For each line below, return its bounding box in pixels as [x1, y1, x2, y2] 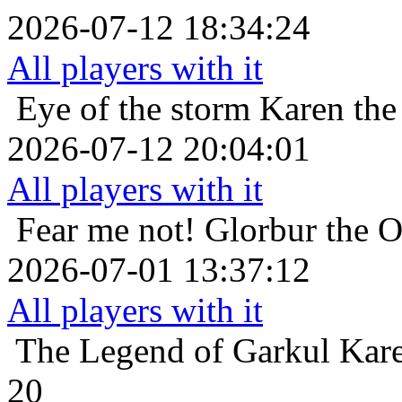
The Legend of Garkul [15, 330, 330, 370]
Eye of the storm [16, 88, 250, 127]
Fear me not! [16, 209, 196, 249]
